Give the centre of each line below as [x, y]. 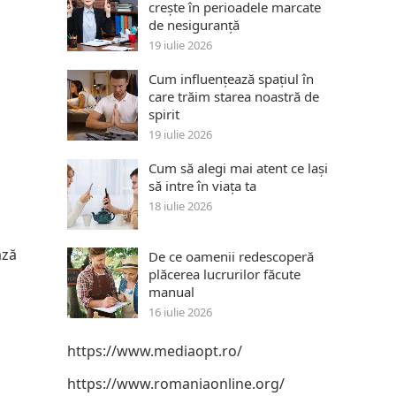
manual [171, 292]
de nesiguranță [194, 25]
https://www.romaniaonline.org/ [176, 384]
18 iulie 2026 [180, 206]
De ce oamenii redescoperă [231, 256]
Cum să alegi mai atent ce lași [238, 168]
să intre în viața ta [202, 186]
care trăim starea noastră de [234, 96]
